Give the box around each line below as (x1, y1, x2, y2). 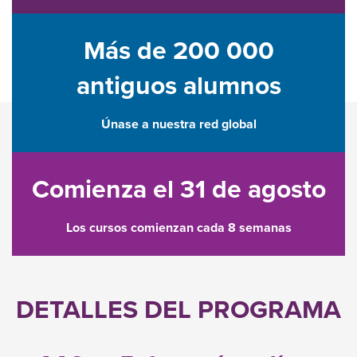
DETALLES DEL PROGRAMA (16, 290, 341, 328)
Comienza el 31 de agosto (31, 170, 326, 208)
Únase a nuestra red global (100, 115, 257, 134)
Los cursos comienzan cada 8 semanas (65, 218, 292, 237)
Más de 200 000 (83, 31, 274, 69)
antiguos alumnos (76, 66, 281, 104)
